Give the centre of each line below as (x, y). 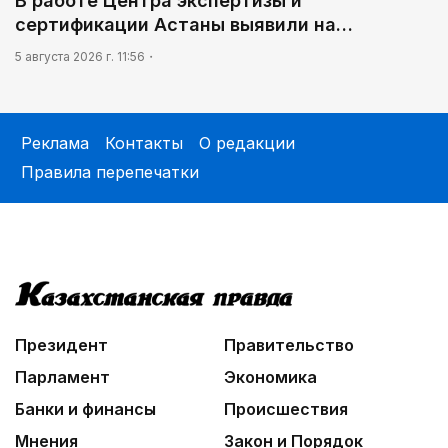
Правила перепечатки (110, 171)
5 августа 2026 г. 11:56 (80, 56)
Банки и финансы (85, 409)
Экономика (270, 377)
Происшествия (286, 409)
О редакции (247, 142)
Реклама (55, 142)
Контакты (144, 142)
